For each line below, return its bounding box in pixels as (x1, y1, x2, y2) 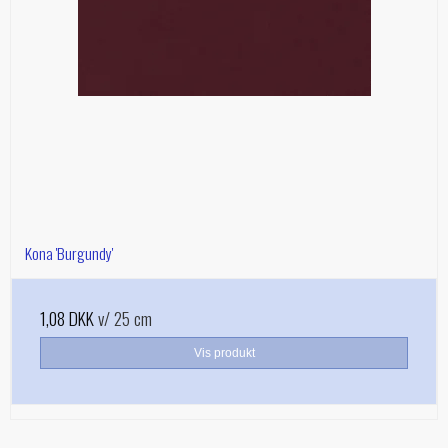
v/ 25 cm (94, 304, 152, 331)
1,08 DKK (40, 304, 94, 331)
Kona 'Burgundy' (25, 240, 113, 265)
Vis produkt (193, 345, 255, 360)
